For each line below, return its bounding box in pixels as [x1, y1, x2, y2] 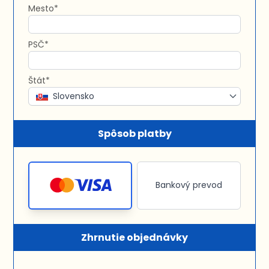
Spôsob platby [97, 126, 172, 141]
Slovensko [53, 89, 95, 102]
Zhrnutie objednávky [81, 230, 188, 244]
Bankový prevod [155, 179, 222, 192]
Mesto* [28, 2, 59, 14]
